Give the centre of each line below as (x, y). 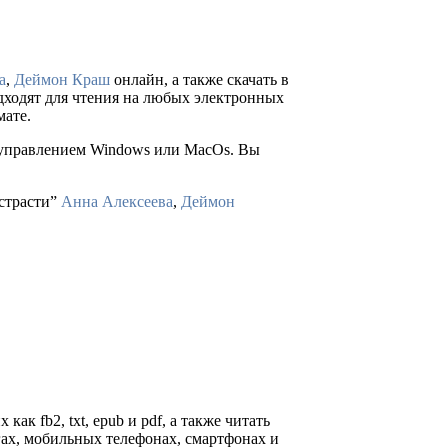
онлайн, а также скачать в (199, 80)
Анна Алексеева (117, 202)
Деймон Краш (62, 80)
